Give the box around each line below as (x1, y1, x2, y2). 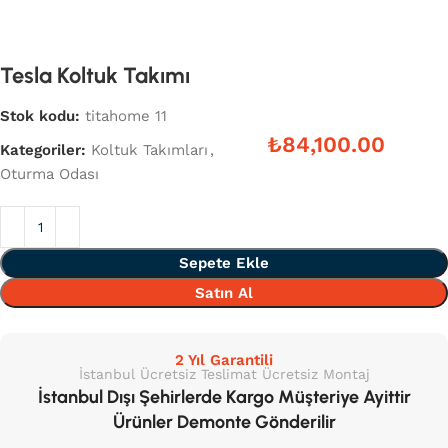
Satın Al (195, 284, 253, 303)
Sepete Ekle (179, 254, 269, 273)
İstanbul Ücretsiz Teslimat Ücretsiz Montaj (78, 366, 370, 383)
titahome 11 (85, 107, 168, 126)
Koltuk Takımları (91, 141, 209, 160)
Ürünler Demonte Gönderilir (112, 411, 336, 434)
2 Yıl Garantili (175, 351, 273, 370)
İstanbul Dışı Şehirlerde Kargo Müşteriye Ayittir (37, 386, 411, 409)
